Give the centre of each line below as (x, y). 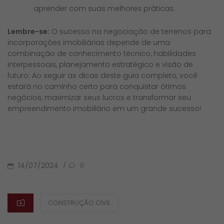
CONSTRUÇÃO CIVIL (79, 202)
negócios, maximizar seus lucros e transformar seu (99, 97)
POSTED (19, 164)
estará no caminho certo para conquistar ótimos (97, 86)
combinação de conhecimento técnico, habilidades (102, 53)
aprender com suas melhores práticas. (104, 8)
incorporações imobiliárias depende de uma (89, 42)
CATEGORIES (59, 200)
